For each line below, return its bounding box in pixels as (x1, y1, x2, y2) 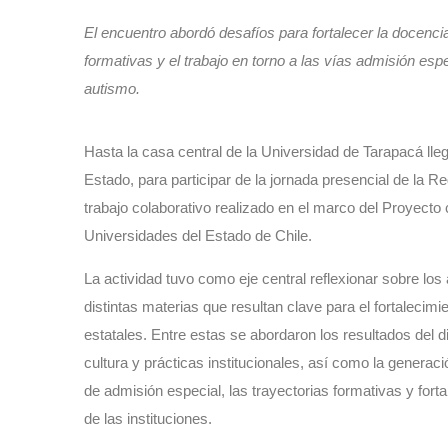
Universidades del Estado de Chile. (84, 227, 312, 245)
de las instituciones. (84, 410, 216, 428)
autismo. (84, 80, 140, 98)
